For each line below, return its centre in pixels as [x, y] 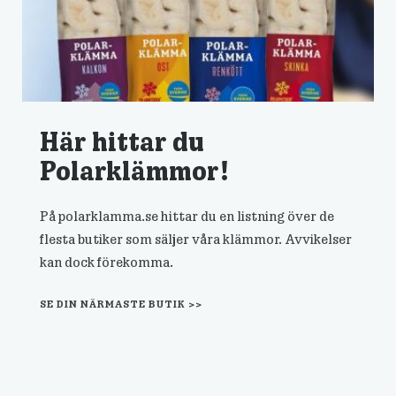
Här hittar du [122, 141]
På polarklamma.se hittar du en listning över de [187, 215]
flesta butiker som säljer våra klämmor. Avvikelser [196, 238]
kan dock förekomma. [107, 261]
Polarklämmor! [135, 170]
